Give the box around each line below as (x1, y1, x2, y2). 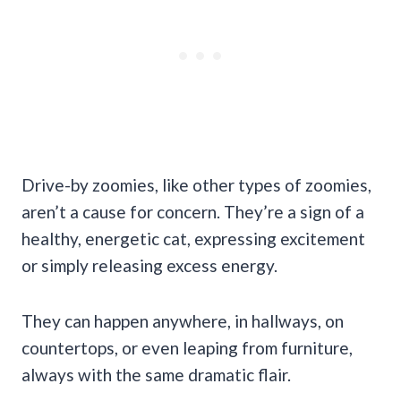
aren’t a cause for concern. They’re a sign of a (21, 200, 364, 222)
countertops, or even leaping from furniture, (21, 337, 353, 358)
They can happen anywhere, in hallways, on (21, 310, 344, 331)
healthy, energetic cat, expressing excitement (21, 227, 365, 249)
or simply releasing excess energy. (21, 254, 281, 276)
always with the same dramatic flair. (21, 363, 291, 385)
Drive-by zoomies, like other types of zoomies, (21, 174, 371, 195)
